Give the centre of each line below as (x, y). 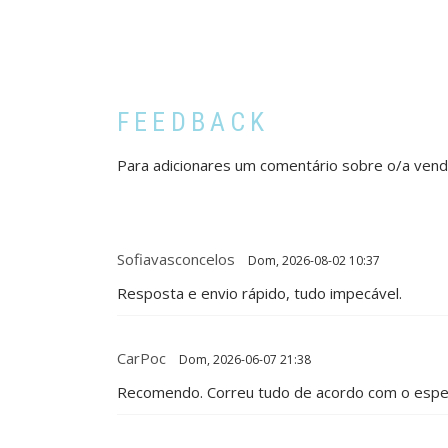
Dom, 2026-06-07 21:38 (243, 359)
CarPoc (141, 357)
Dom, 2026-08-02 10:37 (312, 260)
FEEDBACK (193, 121)
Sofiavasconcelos (176, 258)
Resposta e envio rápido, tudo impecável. (259, 292)
